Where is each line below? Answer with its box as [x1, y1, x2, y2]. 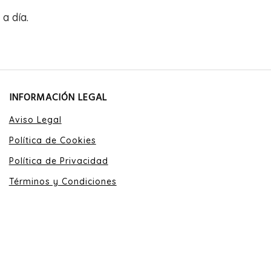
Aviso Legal [8, 114, 62, 125]
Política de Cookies [8, 135, 96, 146]
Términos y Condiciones [8, 176, 117, 187]
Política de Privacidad [8, 155, 108, 166]
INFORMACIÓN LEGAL [8, 90, 107, 106]
